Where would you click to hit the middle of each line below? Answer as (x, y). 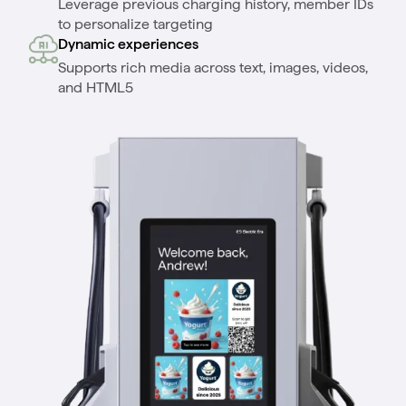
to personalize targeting (135, 24)
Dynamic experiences (128, 44)
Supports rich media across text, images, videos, (213, 68)
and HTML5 (96, 87)
